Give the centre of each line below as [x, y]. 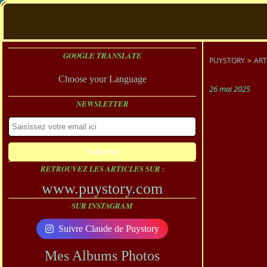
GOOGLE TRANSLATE [102, 55]
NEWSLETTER [102, 104]
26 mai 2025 [230, 89]
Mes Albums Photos [102, 256]
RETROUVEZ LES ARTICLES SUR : [102, 169]
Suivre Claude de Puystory [109, 229]
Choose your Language [102, 79]
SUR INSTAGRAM [102, 206]
